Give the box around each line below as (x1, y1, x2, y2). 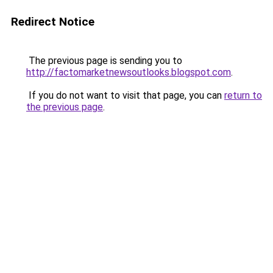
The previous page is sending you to (26, 55, 182, 66)
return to (224, 90, 262, 101)
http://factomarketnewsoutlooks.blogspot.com (26, 66, 231, 78)
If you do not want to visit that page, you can (26, 90, 224, 101)
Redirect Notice (11, 15, 94, 29)
